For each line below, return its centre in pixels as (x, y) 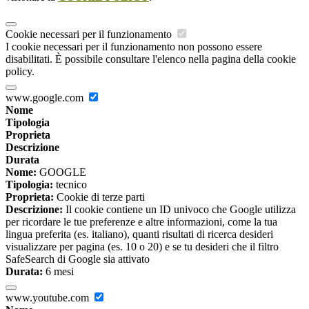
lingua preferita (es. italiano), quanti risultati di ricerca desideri (139, 235)
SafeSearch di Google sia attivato (78, 259)
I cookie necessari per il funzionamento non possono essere (134, 47)
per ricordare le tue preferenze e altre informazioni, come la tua (141, 222)
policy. (20, 72)
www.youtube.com (49, 298)
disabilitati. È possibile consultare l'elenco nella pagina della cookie (151, 59)
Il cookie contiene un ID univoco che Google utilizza (179, 210)
